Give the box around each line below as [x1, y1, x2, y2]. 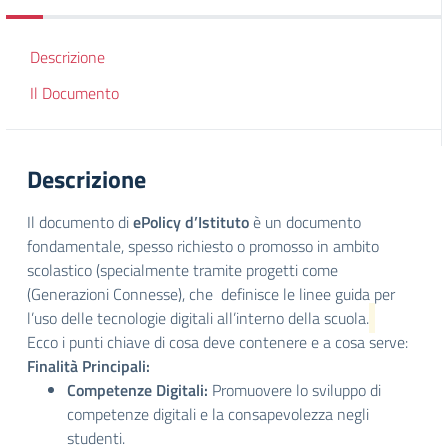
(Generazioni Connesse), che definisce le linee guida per [27, 282, 395, 306]
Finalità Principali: [27, 354, 150, 378]
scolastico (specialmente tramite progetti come [27, 258, 338, 282]
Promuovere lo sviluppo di [208, 378, 381, 402]
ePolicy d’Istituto [133, 210, 249, 234]
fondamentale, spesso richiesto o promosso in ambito [27, 234, 379, 258]
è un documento [249, 210, 361, 234]
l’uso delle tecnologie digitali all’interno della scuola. [27, 306, 369, 330]
